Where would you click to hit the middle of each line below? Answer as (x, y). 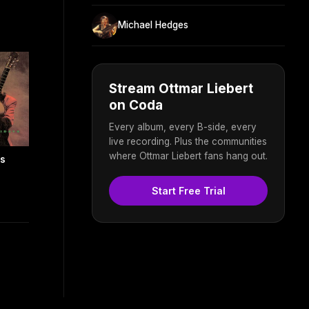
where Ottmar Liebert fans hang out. (188, 156)
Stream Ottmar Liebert (181, 88)
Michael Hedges (153, 25)
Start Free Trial (188, 190)
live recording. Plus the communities (188, 141)
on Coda (136, 105)
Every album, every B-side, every (183, 127)
